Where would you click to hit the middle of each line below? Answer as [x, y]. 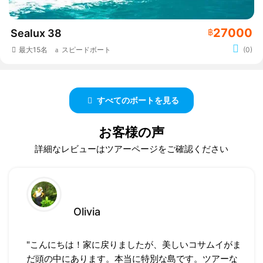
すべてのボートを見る [137, 100]
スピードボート [86, 50]
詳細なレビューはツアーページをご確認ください [131, 149]
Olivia [87, 212]
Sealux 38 [36, 33]
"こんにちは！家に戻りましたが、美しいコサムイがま [134, 245]
